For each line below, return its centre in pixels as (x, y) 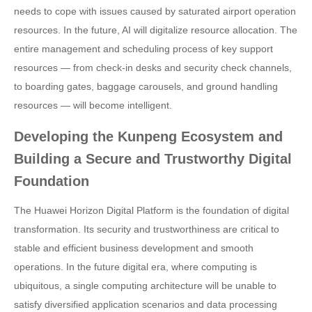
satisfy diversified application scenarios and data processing (146, 304)
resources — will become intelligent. (93, 105)
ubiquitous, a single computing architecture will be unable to (145, 286)
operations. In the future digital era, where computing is (135, 267)
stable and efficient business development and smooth (134, 248)
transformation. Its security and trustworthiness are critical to (147, 229)
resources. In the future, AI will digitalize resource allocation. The (156, 30)
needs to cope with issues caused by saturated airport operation (155, 11)
